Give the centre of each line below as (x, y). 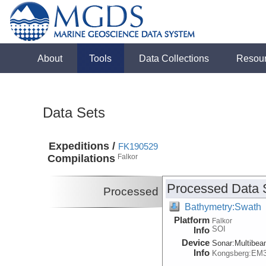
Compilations (82, 159)
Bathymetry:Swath (223, 206)
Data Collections (174, 58)
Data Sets (74, 112)
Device (196, 242)
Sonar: (224, 243)
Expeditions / (82, 146)
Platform (192, 220)
